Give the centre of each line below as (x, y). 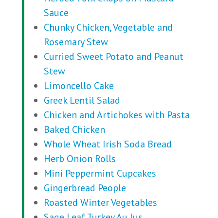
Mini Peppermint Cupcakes (100, 173)
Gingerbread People (85, 188)
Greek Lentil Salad (82, 100)
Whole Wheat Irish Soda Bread (108, 144)
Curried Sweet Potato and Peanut (113, 56)
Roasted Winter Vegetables (100, 202)
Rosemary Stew (76, 42)
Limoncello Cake (79, 86)
